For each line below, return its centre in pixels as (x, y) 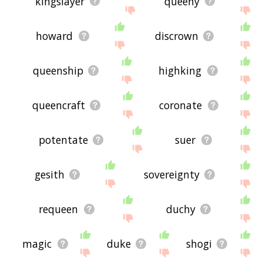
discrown (176, 36)
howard (55, 36)
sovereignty (172, 174)
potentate (63, 139)
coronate (181, 105)
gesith (50, 174)
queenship (58, 70)
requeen (59, 209)
